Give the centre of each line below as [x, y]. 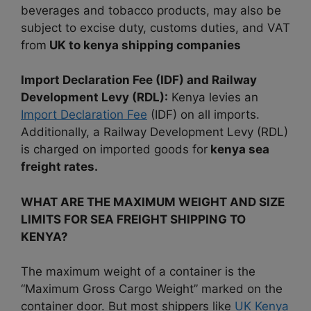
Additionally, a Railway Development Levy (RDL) [154, 132]
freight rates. [59, 167]
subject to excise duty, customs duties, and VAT [155, 27]
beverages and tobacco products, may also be [151, 10]
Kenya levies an [213, 98]
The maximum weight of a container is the [138, 272]
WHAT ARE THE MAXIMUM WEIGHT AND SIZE [153, 202]
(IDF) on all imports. [203, 115]
